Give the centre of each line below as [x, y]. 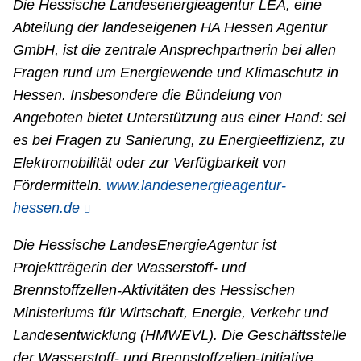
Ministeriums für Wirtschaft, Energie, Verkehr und [170, 313]
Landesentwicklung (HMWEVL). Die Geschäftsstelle [179, 336]
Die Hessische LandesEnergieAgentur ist [144, 245]
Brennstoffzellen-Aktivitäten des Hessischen [154, 290]
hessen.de [46, 208]
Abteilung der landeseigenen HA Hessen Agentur [170, 28]
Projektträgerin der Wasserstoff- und [129, 268]
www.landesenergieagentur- [196, 186]
